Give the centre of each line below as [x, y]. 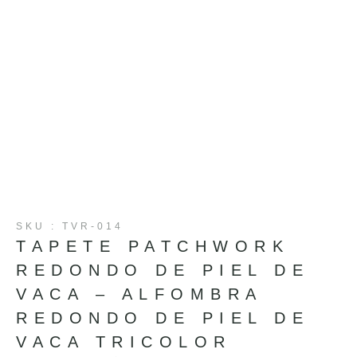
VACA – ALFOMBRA [139, 294]
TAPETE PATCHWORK [153, 246]
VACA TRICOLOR [124, 341]
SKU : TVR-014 [70, 226]
